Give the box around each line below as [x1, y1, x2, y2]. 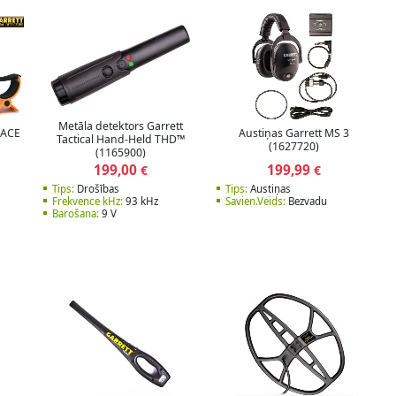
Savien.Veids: [225, 194, 286, 209]
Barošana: [51, 207, 99, 221]
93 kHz [122, 194, 158, 209]
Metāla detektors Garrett [57, 118, 183, 134]
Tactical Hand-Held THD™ [56, 132, 185, 148]
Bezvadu [286, 194, 327, 209]
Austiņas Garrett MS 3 [239, 125, 350, 141]
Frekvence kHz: [51, 194, 123, 209]
